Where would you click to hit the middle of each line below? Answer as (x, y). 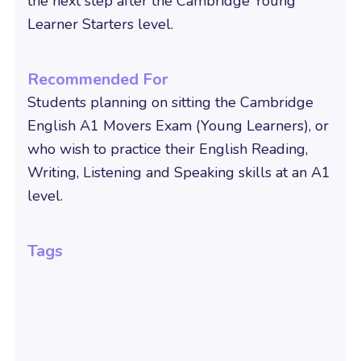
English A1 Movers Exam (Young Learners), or (178, 126)
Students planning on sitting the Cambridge (170, 103)
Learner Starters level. (100, 25)
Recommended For (98, 80)
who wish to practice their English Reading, (167, 149)
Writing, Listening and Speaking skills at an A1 (178, 173)
